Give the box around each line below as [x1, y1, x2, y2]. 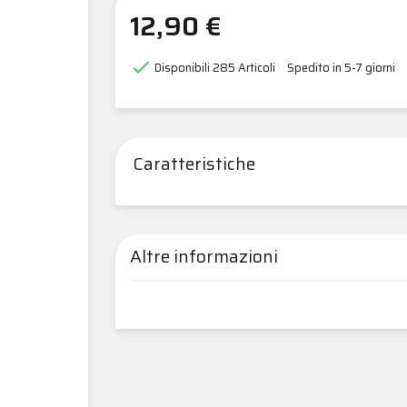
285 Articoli [213, 58, 275, 77]
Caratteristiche [134, 150, 255, 177]
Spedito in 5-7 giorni [287, 58, 395, 77]
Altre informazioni [130, 243, 278, 270]
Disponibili [152, 58, 213, 77]
